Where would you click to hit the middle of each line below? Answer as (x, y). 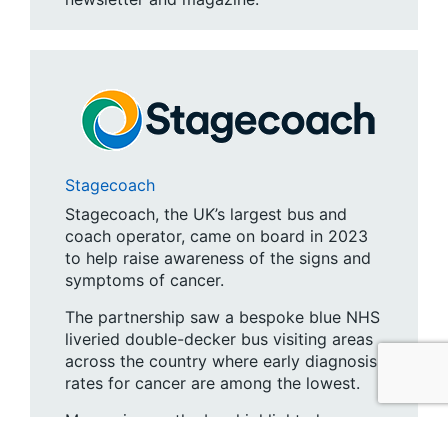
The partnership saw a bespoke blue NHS (222, 316)
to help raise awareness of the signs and (218, 257)
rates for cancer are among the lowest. (212, 382)
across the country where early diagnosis (221, 360)
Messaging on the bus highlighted (192, 419)
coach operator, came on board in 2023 (216, 235)
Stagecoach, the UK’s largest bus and (206, 213)
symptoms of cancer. (144, 279)
